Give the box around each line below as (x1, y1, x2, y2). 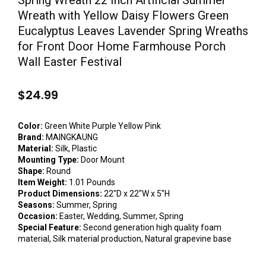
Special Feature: (18, 223, 81, 232)
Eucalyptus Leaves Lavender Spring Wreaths (18, 24, 248, 38)
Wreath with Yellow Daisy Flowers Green (18, 8, 229, 23)
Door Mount (79, 155, 125, 164)
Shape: (18, 166, 45, 176)
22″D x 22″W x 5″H (102, 189, 170, 198)
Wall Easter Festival (18, 55, 122, 69)
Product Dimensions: (18, 189, 102, 198)
